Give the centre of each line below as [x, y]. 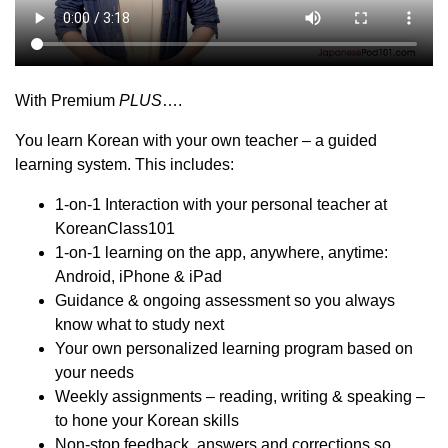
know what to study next [139, 325]
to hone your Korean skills [147, 421]
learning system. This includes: [124, 165]
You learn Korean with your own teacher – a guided [196, 141]
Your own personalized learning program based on [234, 349]
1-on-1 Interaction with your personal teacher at [221, 205]
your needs [94, 373]
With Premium [67, 101]
